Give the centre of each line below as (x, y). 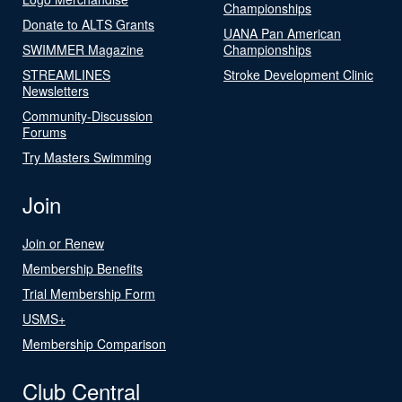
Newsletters (56, 90)
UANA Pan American (282, 33)
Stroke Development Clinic (298, 74)
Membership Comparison (94, 343)
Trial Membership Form (89, 293)
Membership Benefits (83, 268)
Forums (44, 131)
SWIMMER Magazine (83, 49)
